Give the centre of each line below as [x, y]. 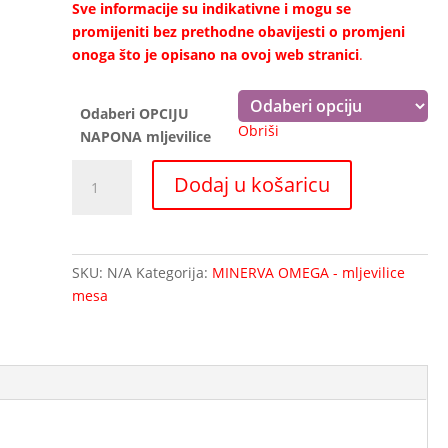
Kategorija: [174, 272]
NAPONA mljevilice [146, 136]
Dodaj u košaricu [252, 184]
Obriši [259, 130]
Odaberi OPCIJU [135, 113]
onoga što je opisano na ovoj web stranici [216, 54]
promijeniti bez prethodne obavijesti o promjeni [239, 31]
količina [97, 308]
